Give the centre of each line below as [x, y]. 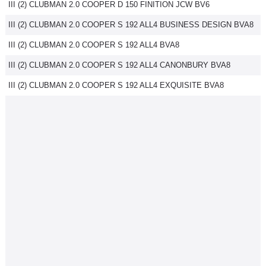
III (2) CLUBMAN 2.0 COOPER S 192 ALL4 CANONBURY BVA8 [119, 65]
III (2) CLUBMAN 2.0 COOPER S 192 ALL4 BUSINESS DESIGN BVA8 [131, 25]
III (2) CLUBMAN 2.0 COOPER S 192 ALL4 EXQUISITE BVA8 [116, 85]
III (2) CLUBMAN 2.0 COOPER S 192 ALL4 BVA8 [94, 45]
